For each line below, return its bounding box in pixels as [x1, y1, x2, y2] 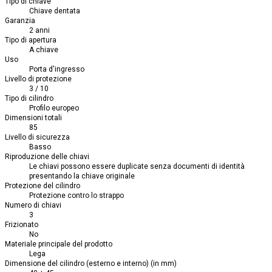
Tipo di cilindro [5, 94, 53, 103]
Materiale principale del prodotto [5, 240, 112, 249]
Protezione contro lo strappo [29, 191, 124, 200]
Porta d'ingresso [29, 65, 84, 74]
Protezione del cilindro [5, 182, 80, 191]
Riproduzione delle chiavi [5, 152, 89, 161]
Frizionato [5, 220, 38, 229]
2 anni [29, 26, 50, 35]
